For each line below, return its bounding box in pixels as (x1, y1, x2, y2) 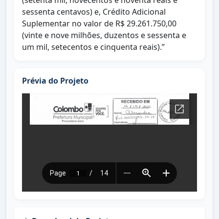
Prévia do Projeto (22, 75, 88, 86)
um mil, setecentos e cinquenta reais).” (22, 42, 165, 52)
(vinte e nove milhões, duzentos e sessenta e (22, 30, 186, 41)
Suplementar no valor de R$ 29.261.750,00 (22, 18, 176, 29)
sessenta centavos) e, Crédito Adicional (22, 6, 166, 17)
